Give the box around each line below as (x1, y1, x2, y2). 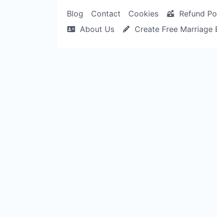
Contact (91, 9, 121, 18)
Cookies (128, 9, 158, 18)
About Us (77, 24, 114, 34)
